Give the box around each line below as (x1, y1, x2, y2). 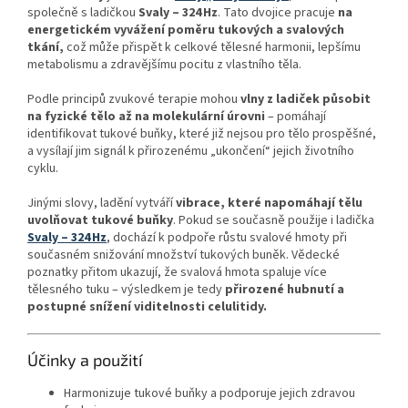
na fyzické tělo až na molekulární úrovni (27, 107, 265, 126)
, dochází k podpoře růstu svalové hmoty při (107, 228, 347, 247)
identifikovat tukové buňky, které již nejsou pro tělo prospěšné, (27, 124, 376, 143)
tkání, (27, 37, 64, 56)
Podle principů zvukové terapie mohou (27, 89, 240, 108)
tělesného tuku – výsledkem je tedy (27, 280, 225, 299)
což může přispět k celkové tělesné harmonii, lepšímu (64, 37, 361, 56)
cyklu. (27, 158, 58, 178)
